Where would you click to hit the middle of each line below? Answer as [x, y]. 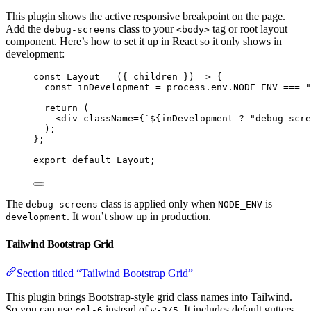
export [50, 160]
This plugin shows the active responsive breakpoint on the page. [145, 17]
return [64, 108]
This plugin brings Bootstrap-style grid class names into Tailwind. [149, 296]
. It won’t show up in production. [139, 217]
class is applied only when [158, 204]
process [186, 87]
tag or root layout [249, 29]
